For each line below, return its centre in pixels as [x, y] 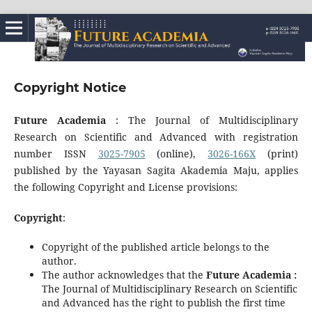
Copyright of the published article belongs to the [155, 247]
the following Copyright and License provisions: [125, 187]
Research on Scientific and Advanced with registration [156, 136]
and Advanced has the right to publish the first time [163, 303]
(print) [277, 153]
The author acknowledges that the [124, 275]
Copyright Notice [70, 87]
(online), [177, 153]
